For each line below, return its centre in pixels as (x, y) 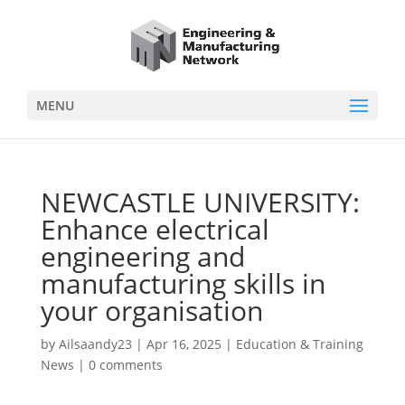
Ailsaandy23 (95, 344)
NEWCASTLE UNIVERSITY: (200, 202)
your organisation (155, 311)
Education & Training (299, 344)
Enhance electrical (155, 229)
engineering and (142, 256)
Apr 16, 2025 (184, 344)
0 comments (125, 365)
